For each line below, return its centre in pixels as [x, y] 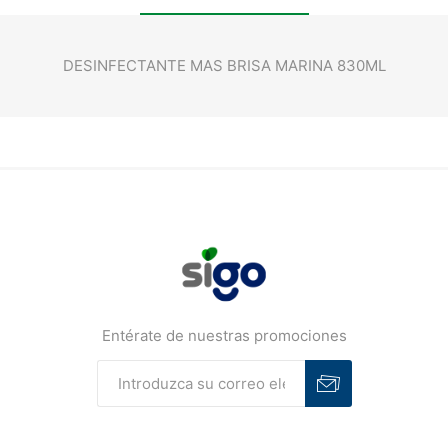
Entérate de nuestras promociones [224, 336]
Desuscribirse [295, 421]
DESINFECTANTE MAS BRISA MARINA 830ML [224, 66]
